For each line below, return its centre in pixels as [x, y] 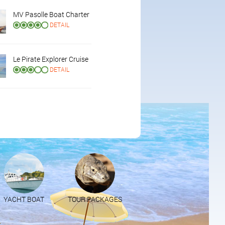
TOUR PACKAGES [95, 199]
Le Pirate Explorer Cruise [50, 59]
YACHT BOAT [24, 199]
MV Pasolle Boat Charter [51, 14]
